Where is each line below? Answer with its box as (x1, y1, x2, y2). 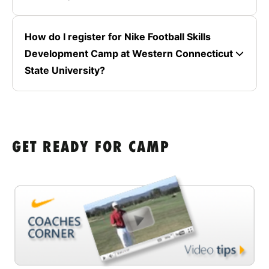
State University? (25, 64, 105, 77)
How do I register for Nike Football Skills (25, 31, 211, 43)
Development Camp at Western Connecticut (25, 47, 233, 60)
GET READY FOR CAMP (12, 140, 170, 157)
